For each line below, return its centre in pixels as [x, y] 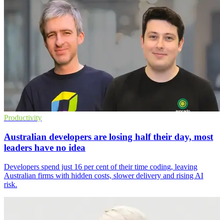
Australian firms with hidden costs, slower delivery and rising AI [104, 175]
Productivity [23, 118]
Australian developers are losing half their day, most [109, 137]
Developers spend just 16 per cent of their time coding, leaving [101, 166]
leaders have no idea [45, 148]
